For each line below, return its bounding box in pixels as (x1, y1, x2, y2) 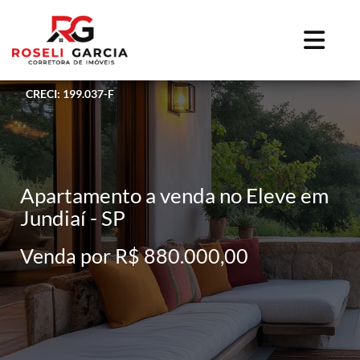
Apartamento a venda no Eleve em (20, 182, 329, 208)
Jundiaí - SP (20, 204, 125, 231)
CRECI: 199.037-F (26, 86, 114, 100)
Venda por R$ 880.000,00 (20, 243, 248, 268)
